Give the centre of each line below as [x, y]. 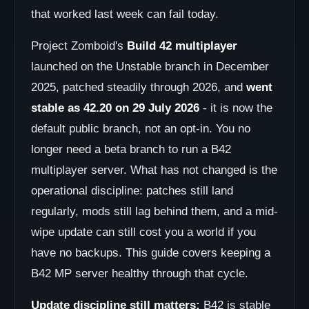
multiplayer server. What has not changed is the [154, 170]
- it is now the [236, 108]
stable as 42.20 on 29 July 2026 [115, 108]
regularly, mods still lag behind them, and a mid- [154, 211]
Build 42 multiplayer [182, 46]
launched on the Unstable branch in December [150, 67]
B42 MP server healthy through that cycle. [140, 273]
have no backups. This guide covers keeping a [151, 253]
